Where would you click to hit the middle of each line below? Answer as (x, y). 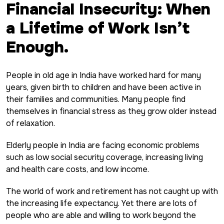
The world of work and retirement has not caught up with (112, 191)
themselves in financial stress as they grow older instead (111, 111)
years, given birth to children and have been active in (103, 87)
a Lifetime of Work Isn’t (98, 28)
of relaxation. (30, 123)
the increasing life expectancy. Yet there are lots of (101, 203)
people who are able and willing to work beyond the (101, 215)
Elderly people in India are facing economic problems (103, 145)
